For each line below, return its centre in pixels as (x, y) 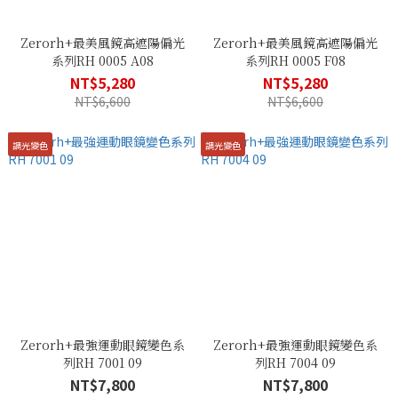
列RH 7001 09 (103, 362)
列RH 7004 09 (295, 362)
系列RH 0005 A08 (103, 60)
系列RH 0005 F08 (295, 60)
